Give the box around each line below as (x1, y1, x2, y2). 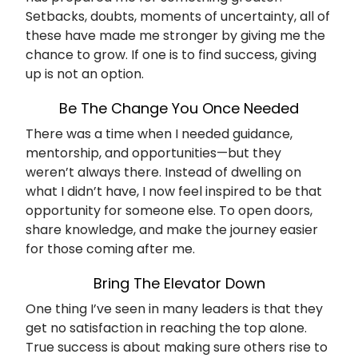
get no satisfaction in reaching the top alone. (26, 318, 307, 337)
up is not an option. (26, 64, 144, 83)
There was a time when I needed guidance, (26, 124, 292, 143)
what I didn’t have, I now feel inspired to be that (26, 181, 322, 201)
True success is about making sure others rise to (26, 337, 328, 356)
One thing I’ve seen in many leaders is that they (26, 299, 323, 318)
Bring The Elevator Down (93, 272, 265, 293)
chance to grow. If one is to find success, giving (26, 45, 316, 64)
